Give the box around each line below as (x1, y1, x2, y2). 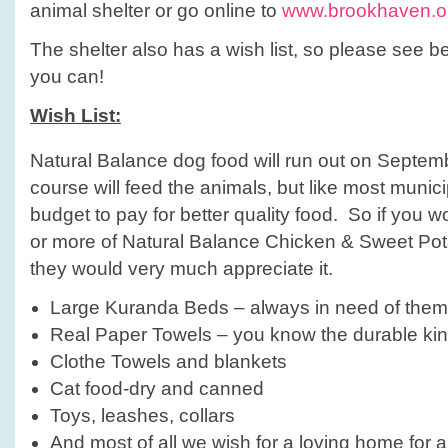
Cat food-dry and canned (50, 378, 264, 400)
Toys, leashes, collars (50, 405, 235, 427)
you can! (30, 66, 104, 87)
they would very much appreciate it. (30, 258, 333, 280)
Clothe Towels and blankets (50, 351, 287, 373)
